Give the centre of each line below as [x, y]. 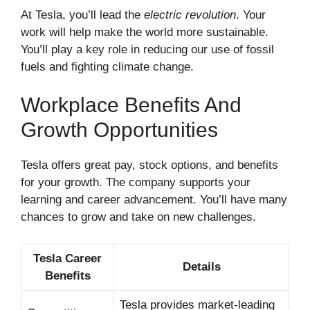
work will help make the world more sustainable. [145, 32]
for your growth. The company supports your [136, 183]
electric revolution [190, 15]
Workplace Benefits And [131, 105]
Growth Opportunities [119, 130]
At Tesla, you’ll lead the [82, 15]
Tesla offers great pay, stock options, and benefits [149, 165]
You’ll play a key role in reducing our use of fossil [147, 49]
